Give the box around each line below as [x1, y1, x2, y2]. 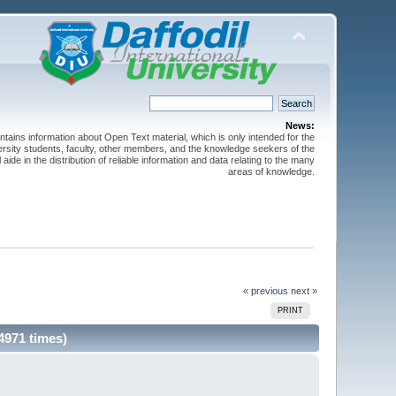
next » [290, 285, 317, 296]
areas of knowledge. [227, 166, 315, 177]
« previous [242, 285, 288, 296]
